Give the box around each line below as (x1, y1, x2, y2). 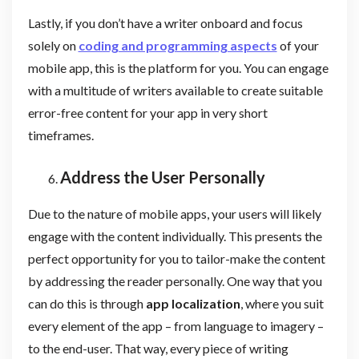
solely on (27, 37, 79, 53)
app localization (145, 295, 240, 311)
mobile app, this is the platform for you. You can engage (27, 59, 329, 75)
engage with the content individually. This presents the (27, 228, 322, 244)
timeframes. (27, 127, 94, 143)
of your (276, 37, 319, 53)
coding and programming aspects (78, 37, 277, 53)
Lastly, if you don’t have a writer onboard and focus (27, 14, 303, 30)
